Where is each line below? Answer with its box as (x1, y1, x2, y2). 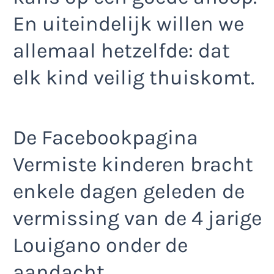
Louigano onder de (13, 233, 188, 258)
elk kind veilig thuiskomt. (13, 65, 254, 90)
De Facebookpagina (13, 125, 198, 150)
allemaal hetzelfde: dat (13, 38, 230, 63)
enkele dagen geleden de (13, 179, 245, 204)
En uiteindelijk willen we (13, 11, 244, 36)
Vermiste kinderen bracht (13, 152, 253, 177)
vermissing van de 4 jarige (13, 206, 262, 231)
